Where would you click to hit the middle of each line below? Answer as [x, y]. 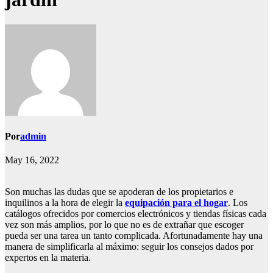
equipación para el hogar [176, 203]
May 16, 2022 [32, 160]
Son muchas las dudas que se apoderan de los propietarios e [119, 192]
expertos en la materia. [48, 258]
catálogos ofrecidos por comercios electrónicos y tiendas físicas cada [136, 214]
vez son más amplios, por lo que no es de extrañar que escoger [124, 225]
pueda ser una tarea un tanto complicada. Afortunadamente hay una [134, 236]
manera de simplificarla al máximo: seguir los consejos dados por [129, 247]
